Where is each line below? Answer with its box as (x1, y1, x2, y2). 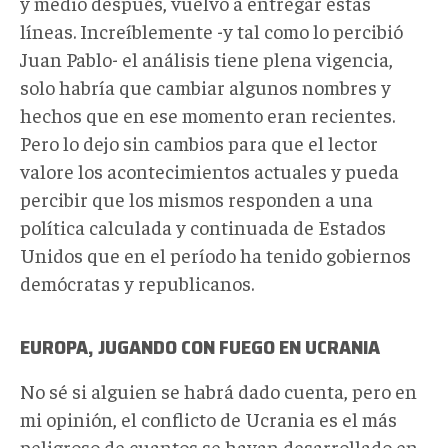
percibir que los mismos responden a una (20, 185, 373, 211)
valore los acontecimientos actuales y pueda (20, 157, 399, 183)
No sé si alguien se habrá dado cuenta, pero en (20, 377, 417, 403)
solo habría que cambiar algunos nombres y (20, 73, 391, 99)
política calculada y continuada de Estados (20, 213, 386, 239)
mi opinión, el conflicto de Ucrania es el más (20, 405, 397, 431)
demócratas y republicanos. (20, 269, 254, 295)
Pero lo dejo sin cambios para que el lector (20, 129, 378, 155)
